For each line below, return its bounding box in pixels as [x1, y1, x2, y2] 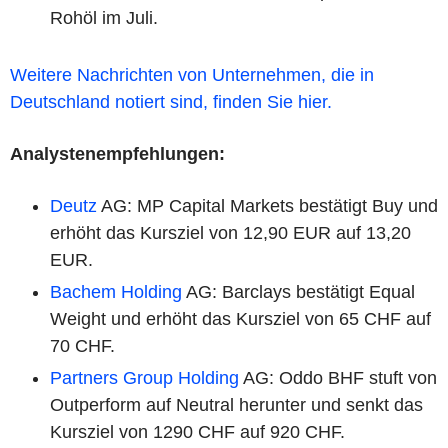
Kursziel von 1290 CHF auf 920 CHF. [50, 421, 345, 442]
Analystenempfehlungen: [10, 143, 225, 164]
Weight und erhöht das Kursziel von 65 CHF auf [50, 308, 431, 329]
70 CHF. [50, 335, 115, 356]
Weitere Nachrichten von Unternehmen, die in [10, 64, 374, 85]
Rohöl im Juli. [50, 7, 158, 28]
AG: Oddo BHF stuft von [239, 367, 437, 388]
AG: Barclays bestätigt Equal [182, 281, 415, 302]
